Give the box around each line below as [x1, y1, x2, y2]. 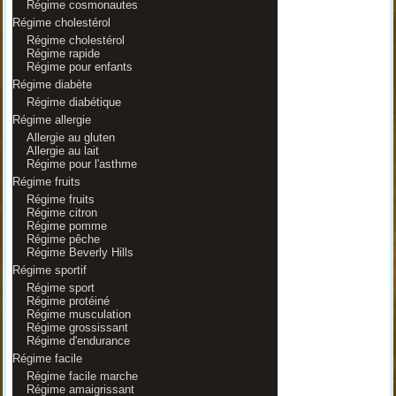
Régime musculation [26, 308, 131, 321]
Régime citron [26, 206, 97, 219]
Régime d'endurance [26, 334, 130, 347]
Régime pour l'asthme [26, 157, 137, 171]
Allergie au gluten [26, 131, 115, 144]
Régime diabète [11, 78, 92, 91]
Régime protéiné [26, 294, 110, 308]
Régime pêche [26, 232, 100, 246]
